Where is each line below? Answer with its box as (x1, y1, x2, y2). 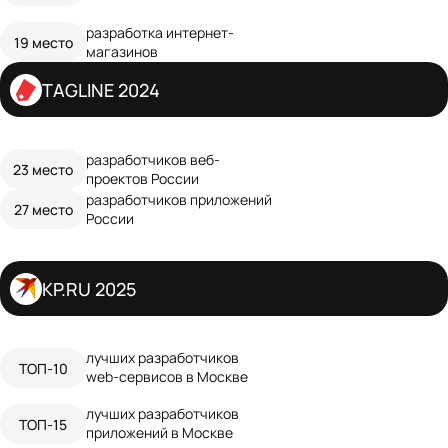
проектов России (86, 168, 199, 189)
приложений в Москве (86, 422, 233, 443)
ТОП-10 (18, 357, 68, 378)
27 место (13, 198, 73, 219)
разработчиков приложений (86, 189, 272, 210)
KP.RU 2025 (42, 275, 136, 302)
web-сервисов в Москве (86, 366, 248, 387)
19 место (13, 31, 73, 52)
